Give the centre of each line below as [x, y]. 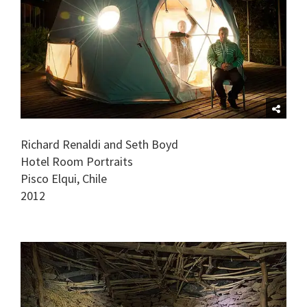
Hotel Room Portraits [77, 161]
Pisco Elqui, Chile [64, 179]
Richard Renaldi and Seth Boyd [99, 144]
